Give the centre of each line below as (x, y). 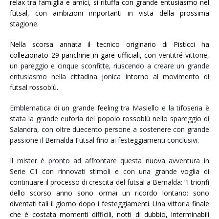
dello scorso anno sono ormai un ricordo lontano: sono (109, 193)
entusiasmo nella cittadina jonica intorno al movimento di (109, 77)
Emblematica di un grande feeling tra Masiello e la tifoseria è (109, 108)
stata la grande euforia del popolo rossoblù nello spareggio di (109, 119)
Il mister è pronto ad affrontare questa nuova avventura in (109, 161)
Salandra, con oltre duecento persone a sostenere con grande (109, 130)
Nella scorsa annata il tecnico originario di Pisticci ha (109, 44)
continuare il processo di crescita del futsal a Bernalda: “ (98, 182)
